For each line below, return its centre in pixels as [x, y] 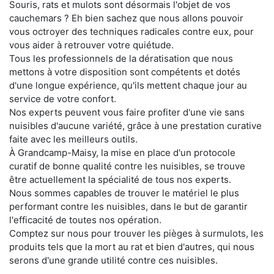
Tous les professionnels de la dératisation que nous [121, 58]
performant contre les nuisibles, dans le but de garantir [128, 206]
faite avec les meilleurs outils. [73, 139]
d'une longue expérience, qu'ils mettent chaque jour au [128, 85]
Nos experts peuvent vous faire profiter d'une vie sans [127, 112]
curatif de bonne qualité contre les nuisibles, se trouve [127, 166]
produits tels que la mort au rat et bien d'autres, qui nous [132, 246]
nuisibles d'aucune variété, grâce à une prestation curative [135, 125]
